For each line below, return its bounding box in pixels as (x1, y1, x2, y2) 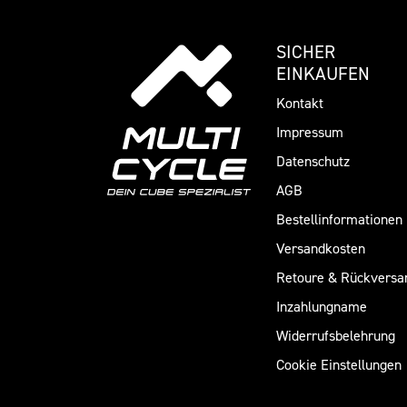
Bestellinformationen (276, 210, 402, 229)
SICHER (276, 41, 335, 64)
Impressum (276, 123, 343, 142)
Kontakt (276, 94, 323, 113)
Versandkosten (276, 239, 365, 258)
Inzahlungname (276, 297, 367, 316)
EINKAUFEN (276, 63, 370, 85)
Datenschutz (276, 152, 350, 171)
